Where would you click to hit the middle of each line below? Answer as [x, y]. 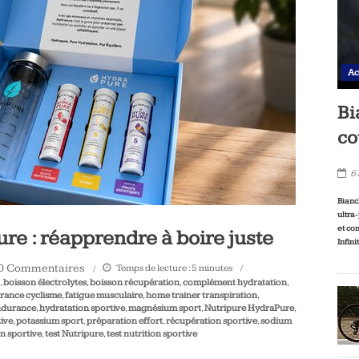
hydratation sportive [82, 308]
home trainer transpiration [202, 295]
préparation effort [125, 321]
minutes [216, 268]
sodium [276, 321]
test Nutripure [74, 334]
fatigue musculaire [104, 295]
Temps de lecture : [153, 268]
